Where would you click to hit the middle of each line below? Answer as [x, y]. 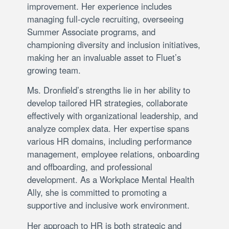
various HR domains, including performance [109, 141]
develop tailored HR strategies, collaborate [107, 103]
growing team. [54, 70]
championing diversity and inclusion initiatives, [114, 45]
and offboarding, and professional [90, 167]
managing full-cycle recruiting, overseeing [105, 19]
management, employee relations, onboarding [113, 154]
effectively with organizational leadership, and [112, 116]
